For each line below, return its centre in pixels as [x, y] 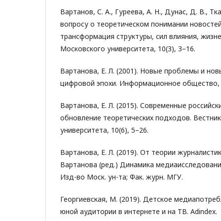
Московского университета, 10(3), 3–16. [128, 49]
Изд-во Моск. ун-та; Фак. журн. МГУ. [122, 177]
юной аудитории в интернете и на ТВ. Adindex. [139, 211]
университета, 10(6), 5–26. [104, 130]
